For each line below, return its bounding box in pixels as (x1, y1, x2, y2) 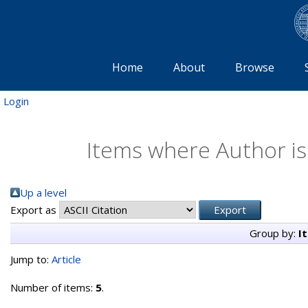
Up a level (20, 185, 67, 199)
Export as (10, 202, 59, 217)
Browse (235, 59, 274, 75)
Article (52, 252, 81, 266)
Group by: (250, 225, 299, 240)
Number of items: (10, 280, 96, 294)
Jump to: (10, 252, 52, 266)
